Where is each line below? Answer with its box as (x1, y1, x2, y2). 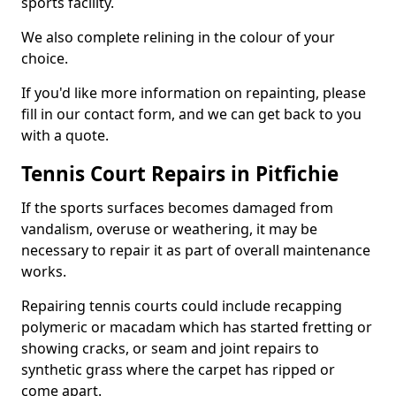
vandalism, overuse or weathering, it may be (21, 219, 317, 239)
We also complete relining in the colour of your (21, 27, 335, 47)
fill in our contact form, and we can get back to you (21, 104, 362, 124)
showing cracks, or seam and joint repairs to (21, 339, 319, 358)
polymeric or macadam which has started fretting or (21, 317, 372, 337)
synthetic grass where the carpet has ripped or (21, 360, 335, 379)
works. (21, 262, 66, 281)
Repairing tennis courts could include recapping (21, 296, 342, 316)
